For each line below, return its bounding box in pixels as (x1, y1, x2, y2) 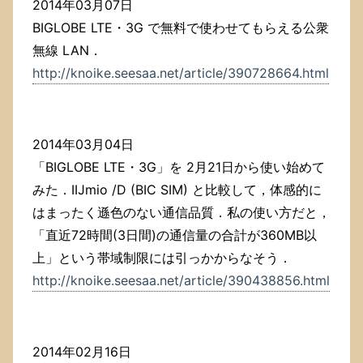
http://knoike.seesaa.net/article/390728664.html (32, 65, 329, 82)
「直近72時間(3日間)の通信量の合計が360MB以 (32, 227, 317, 244)
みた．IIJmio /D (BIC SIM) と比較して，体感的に (32, 181, 322, 199)
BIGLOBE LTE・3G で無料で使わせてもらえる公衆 (32, 19, 329, 36)
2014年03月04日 (32, 136, 134, 153)
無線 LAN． (32, 42, 102, 59)
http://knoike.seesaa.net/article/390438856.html (32, 272, 330, 289)
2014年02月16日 (32, 344, 131, 361)
